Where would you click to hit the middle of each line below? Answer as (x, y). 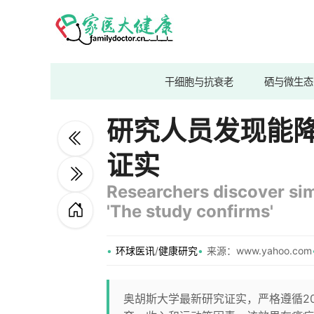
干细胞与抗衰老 (199, 81)
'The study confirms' (190, 211)
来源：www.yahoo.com (259, 251)
